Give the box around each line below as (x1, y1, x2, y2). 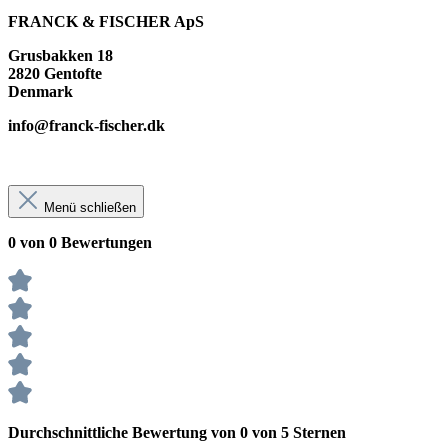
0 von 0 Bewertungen (8, 233, 152, 251)
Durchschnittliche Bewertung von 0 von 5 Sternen (8, 423, 346, 441)
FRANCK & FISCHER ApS (8, 12, 204, 30)
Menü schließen (44, 199, 136, 215)
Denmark (8, 82, 73, 100)
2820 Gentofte (8, 64, 102, 82)
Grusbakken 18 (8, 46, 129, 64)
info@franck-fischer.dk (8, 116, 165, 134)
